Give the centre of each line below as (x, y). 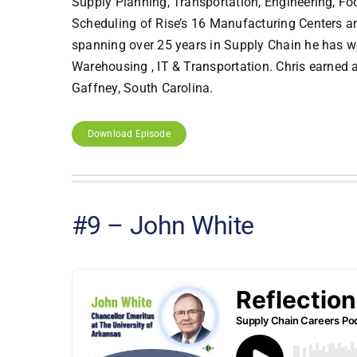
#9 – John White (163, 225)
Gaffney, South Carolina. (142, 88)
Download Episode (129, 133)
